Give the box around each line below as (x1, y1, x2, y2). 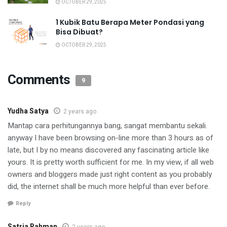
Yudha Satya (8, 106, 49, 117)
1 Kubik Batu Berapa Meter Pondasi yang (56, 17, 204, 28)
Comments (8, 70, 73, 90)
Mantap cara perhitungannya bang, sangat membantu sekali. (8, 120, 207, 132)
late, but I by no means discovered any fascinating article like (8, 144, 209, 156)
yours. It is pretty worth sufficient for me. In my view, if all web (8, 157, 214, 168)
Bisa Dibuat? (56, 27, 103, 37)
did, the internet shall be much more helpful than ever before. (8, 181, 210, 193)
